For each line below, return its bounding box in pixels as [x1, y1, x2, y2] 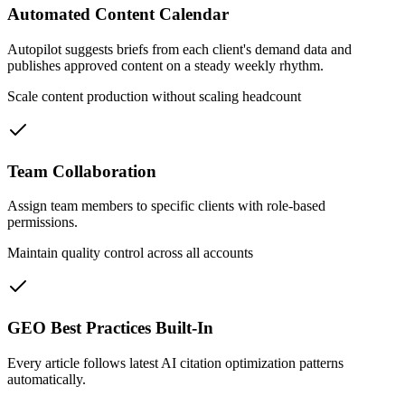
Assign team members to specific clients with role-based [7, 198, 325, 214]
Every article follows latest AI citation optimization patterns [7, 354, 344, 371]
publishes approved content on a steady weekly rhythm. [7, 58, 324, 73]
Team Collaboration [7, 161, 156, 181]
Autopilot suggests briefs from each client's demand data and [7, 42, 352, 57]
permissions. [7, 214, 78, 231]
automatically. [7, 371, 86, 387]
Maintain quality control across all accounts [7, 245, 253, 261]
